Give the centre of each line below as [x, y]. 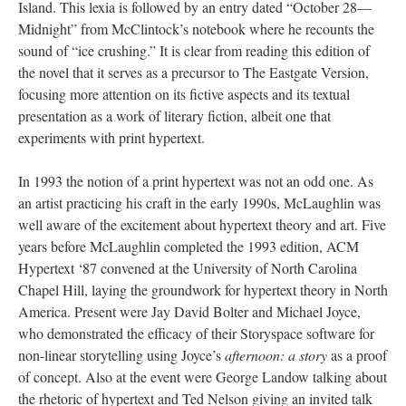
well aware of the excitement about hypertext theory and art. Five [202, 224]
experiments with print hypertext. [111, 137]
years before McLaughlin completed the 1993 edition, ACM [188, 246]
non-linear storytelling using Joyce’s [121, 354]
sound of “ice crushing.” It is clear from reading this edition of [194, 50]
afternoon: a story [276, 354]
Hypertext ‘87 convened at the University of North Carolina [188, 267]
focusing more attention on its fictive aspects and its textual [184, 93]
